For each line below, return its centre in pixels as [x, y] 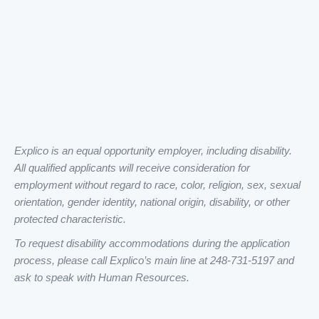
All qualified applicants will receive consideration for [132, 168]
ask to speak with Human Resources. [102, 277]
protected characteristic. [70, 219]
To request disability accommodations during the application [152, 243]
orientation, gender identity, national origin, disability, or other [152, 202]
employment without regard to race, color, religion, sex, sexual [157, 185]
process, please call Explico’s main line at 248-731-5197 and [154, 260]
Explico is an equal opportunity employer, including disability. [153, 151]
